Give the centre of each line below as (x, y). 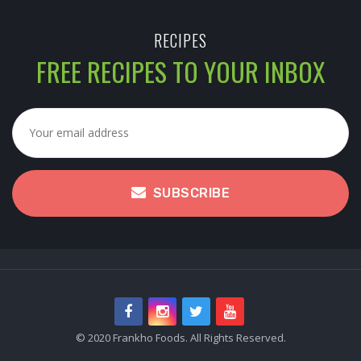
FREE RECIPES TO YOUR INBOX (180, 71)
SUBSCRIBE (191, 193)
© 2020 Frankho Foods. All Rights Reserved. (180, 337)
